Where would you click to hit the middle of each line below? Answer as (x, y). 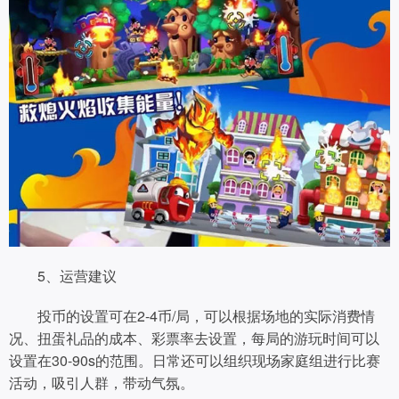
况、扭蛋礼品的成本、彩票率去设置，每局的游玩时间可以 (194, 338)
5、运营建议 (63, 276)
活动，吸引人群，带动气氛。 (102, 383)
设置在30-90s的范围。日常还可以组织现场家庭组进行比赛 (195, 361)
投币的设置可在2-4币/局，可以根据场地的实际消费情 (192, 316)
